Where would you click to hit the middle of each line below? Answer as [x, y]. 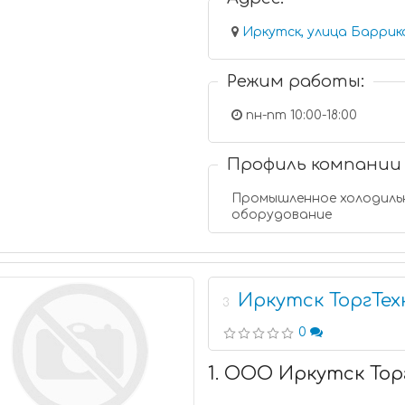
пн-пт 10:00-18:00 [300, 115]
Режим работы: [296, 81]
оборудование [282, 215]
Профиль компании [315, 165]
